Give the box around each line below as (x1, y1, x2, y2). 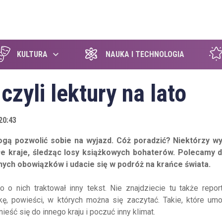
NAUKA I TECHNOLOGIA (105, 50, 184, 59)
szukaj (131, 15, 154, 25)
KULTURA (16, 50, 48, 59)
